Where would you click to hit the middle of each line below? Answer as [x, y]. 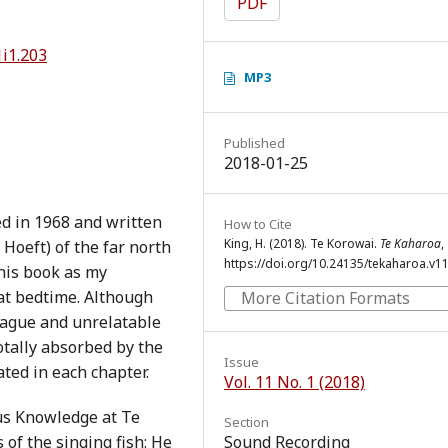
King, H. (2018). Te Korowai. [302, 243]
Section [246, 422]
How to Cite [258, 224]
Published [254, 143]
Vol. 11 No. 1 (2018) [294, 382]
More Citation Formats [325, 298]
